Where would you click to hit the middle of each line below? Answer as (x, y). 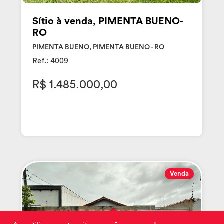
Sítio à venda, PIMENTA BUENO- (108, 22)
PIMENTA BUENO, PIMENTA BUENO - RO (98, 48)
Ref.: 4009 (50, 61)
